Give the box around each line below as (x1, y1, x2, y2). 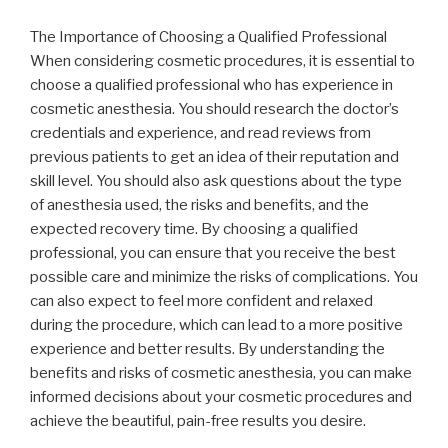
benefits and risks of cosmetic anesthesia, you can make (30, 364, 412, 383)
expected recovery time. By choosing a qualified (30, 220, 358, 239)
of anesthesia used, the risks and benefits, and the (30, 196, 369, 215)
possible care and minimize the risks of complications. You (30, 268, 418, 287)
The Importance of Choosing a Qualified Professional (30, 28, 387, 47)
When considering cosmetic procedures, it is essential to (30, 52, 415, 71)
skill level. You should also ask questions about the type (30, 172, 402, 191)
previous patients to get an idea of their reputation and (30, 148, 399, 167)
